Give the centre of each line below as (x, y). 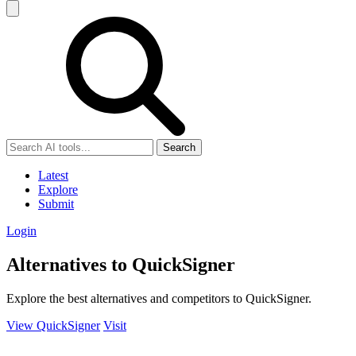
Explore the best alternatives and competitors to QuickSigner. (159, 298)
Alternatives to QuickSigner (121, 264)
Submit (56, 204)
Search (179, 147)
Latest (53, 175)
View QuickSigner (53, 325)
